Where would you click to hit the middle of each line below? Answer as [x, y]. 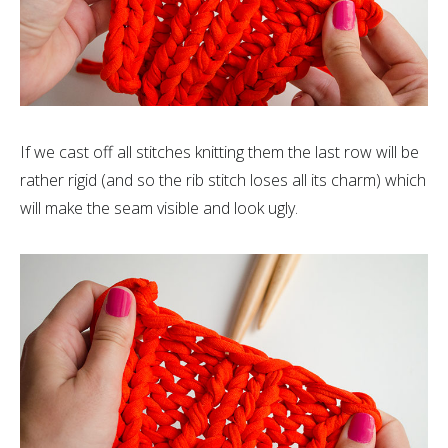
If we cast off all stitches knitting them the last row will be [219, 152]
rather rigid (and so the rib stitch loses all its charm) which [223, 180]
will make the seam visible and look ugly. [159, 208]
